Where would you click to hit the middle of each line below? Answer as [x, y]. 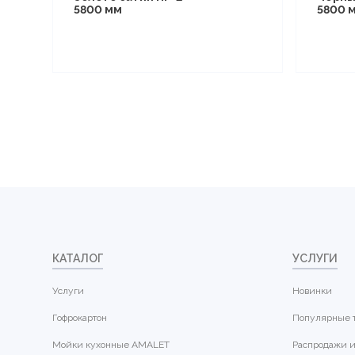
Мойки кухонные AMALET [111, 345]
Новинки [312, 291]
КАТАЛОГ [78, 258]
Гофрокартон [80, 318]
